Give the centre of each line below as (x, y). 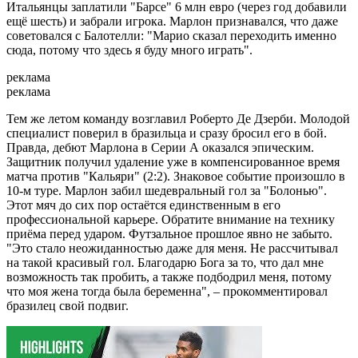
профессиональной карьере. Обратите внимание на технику (171, 219)
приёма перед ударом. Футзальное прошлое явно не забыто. (169, 233)
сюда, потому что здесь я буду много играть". (129, 50)
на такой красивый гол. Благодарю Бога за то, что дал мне (165, 262)
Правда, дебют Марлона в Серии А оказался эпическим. (160, 147)
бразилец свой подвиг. (68, 305)
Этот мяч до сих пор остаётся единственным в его (143, 205)
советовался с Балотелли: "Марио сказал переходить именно (171, 35)
